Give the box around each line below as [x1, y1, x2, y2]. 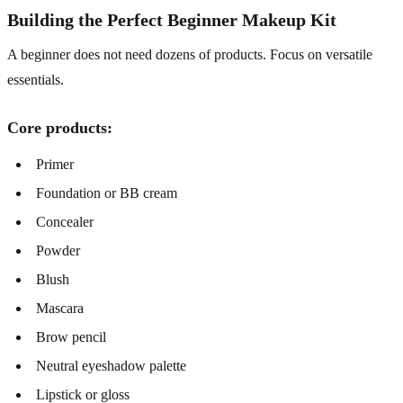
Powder [36, 242, 80, 258]
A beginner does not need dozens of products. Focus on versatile [7, 46, 372, 62]
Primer [36, 156, 74, 172]
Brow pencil [36, 328, 106, 345]
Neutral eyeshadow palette [36, 357, 186, 373]
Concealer [36, 213, 94, 229]
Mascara [36, 300, 84, 316]
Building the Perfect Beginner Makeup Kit [7, 9, 336, 30]
